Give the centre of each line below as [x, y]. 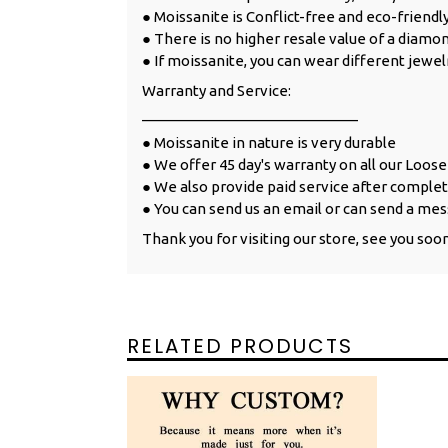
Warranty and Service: [216, 90]
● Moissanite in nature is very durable [269, 143]
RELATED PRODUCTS [240, 345]
